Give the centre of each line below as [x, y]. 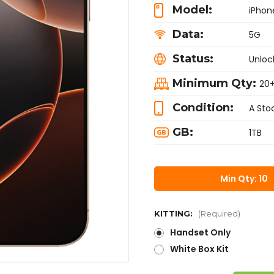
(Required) [219, 213]
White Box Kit [199, 249]
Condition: [203, 107]
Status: [193, 58]
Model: [192, 9]
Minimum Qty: [214, 83]
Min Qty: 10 [244, 178]
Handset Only [200, 232]
